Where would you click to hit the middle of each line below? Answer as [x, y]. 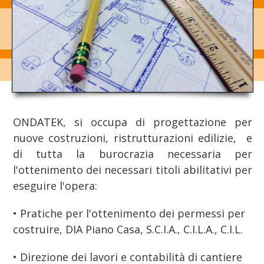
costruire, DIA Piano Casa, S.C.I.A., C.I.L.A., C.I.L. [128, 230]
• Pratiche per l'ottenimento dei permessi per [129, 214]
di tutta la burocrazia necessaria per [133, 154]
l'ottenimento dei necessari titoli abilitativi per [133, 170]
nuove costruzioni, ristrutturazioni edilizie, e [133, 138]
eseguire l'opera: [57, 186]
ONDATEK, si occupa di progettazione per [133, 122]
